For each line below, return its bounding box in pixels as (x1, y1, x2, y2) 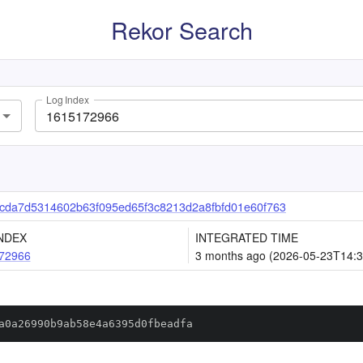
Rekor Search (110, 13, 253, 46)
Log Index (46, 92, 89, 107)
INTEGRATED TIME (195, 229, 298, 246)
